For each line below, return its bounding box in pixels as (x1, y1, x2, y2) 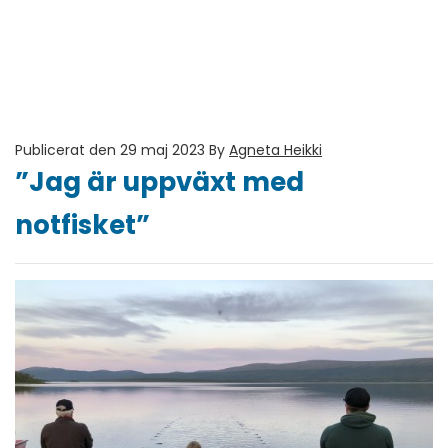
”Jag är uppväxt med (15, 164, 304, 200)
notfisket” (15, 207, 150, 243)
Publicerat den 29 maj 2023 (15, 140, 205, 160)
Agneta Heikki (229, 140, 322, 160)
